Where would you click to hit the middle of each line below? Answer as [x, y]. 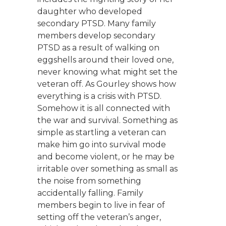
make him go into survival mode [102, 145]
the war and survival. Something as [107, 121]
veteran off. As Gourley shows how [107, 84]
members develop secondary [96, 36]
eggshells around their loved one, [105, 60]
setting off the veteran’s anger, [99, 217]
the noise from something [89, 181]
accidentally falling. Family [90, 193]
